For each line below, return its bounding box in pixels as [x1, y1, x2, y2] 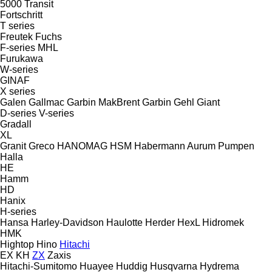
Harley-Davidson [31, 217, 104, 228]
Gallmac [29, 97, 64, 107]
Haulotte [106, 217, 143, 228]
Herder [145, 217, 175, 228]
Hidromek [202, 217, 244, 228]
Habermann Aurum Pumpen [134, 140, 254, 151]
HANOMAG [57, 140, 107, 151]
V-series [39, 107, 74, 118]
